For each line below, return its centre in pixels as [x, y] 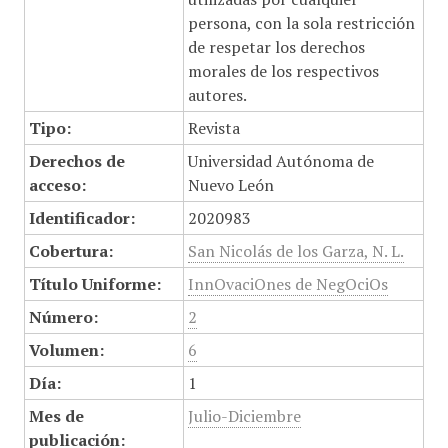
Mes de [56, 416]
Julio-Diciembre [244, 416]
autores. [217, 95]
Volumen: [66, 350]
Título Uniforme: [94, 284]
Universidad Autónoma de [280, 161]
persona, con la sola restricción [301, 23]
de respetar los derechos [276, 47]
